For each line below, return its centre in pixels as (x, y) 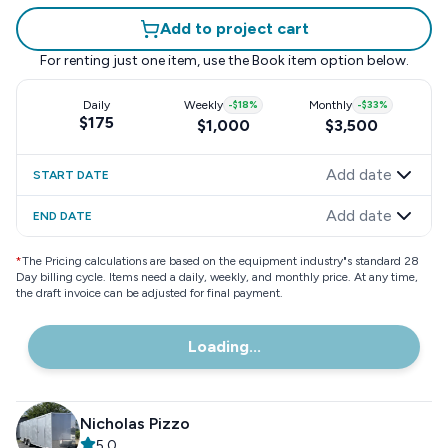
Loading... (224, 346)
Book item (284, 60)
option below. (362, 60)
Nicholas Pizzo (135, 423)
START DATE (71, 175)
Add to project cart (234, 28)
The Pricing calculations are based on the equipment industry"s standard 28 (220, 261)
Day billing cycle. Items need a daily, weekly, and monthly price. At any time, (217, 277)
